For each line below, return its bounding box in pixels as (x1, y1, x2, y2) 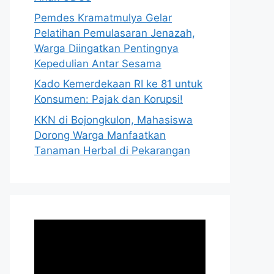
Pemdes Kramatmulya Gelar (34, 11, 172, 24)
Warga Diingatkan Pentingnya (34, 42, 179, 54)
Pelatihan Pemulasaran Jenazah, (34, 26, 195, 39)
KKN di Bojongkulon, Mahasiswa (34, 113, 193, 126)
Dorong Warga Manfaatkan (34, 128, 166, 141)
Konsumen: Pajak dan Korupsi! (34, 93, 183, 106)
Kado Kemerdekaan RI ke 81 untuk (34, 78, 202, 91)
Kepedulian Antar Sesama (34, 57, 161, 70)
